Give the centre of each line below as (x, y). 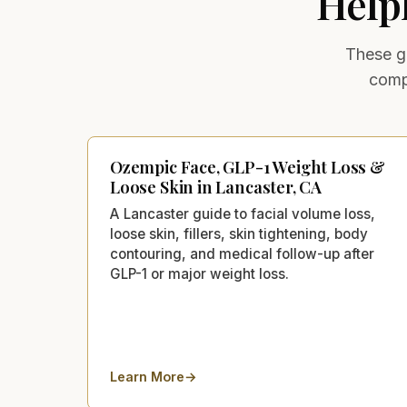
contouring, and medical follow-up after (242, 254)
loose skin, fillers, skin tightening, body (239, 234)
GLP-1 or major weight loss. (199, 274)
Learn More (147, 377)
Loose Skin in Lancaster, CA (216, 187)
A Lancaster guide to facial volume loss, (243, 214)
